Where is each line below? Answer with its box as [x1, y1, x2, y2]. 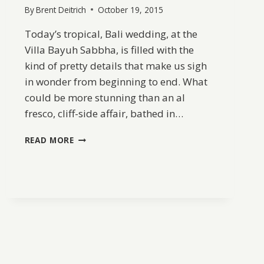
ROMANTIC [73, 156, 121, 167]
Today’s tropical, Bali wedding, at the [24, 27, 197, 41]
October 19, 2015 [97, 4, 163, 15]
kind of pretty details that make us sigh [24, 58, 207, 72]
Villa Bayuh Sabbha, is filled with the [24, 42, 194, 57]
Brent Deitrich [35, 4, 86, 15]
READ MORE [24, 134, 74, 146]
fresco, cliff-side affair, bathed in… [24, 106, 183, 120]
